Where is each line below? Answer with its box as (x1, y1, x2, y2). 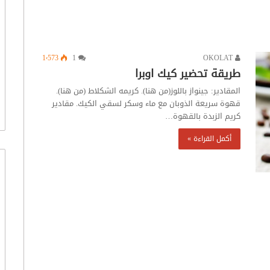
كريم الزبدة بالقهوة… (165, 108, 240, 124)
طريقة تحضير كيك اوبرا (135, 63, 240, 84)
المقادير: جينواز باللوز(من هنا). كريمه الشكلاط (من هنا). (56, 83, 240, 98)
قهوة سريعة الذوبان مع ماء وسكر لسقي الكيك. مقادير (52, 96, 240, 111)
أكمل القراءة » (187, 132, 231, 145)
